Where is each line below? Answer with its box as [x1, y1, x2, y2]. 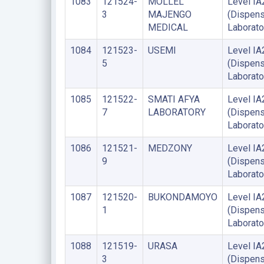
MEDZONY [147, 143, 192, 154]
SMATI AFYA [147, 94, 200, 105]
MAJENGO [147, 9, 192, 20]
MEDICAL [147, 22, 188, 33]
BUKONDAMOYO [147, 192, 217, 203]
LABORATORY [147, 107, 206, 118]
